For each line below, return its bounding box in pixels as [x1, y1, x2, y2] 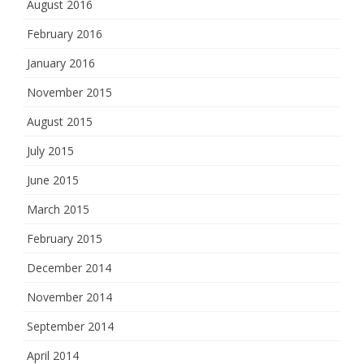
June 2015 [27, 172, 79, 188]
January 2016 [27, 55, 95, 71]
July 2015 [27, 143, 74, 158]
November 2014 [27, 289, 112, 305]
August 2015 [27, 114, 93, 129]
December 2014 [27, 260, 111, 275]
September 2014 [27, 318, 114, 334]
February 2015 [27, 231, 102, 246]
